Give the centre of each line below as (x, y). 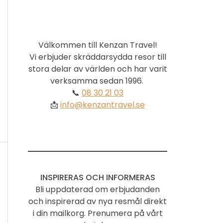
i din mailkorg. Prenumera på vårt (98, 213)
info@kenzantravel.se (103, 105)
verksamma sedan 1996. (98, 81)
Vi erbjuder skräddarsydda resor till (98, 57)
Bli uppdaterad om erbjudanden (98, 189)
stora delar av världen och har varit (98, 69)
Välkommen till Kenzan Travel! (98, 45)
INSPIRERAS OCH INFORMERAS (98, 177)
